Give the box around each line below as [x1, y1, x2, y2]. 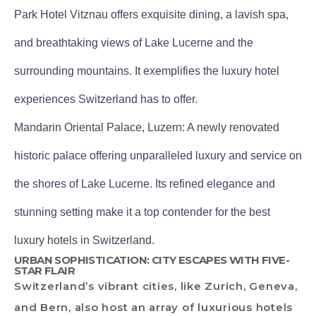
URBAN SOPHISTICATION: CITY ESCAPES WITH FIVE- [14, 253, 289, 267]
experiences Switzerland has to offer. [14, 92, 197, 105]
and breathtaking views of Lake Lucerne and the [14, 36, 253, 49]
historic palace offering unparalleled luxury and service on [14, 149, 302, 162]
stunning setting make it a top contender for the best [14, 205, 270, 218]
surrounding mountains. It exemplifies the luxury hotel [14, 64, 279, 77]
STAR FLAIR [14, 263, 75, 277]
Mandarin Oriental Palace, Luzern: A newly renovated [14, 121, 279, 133]
